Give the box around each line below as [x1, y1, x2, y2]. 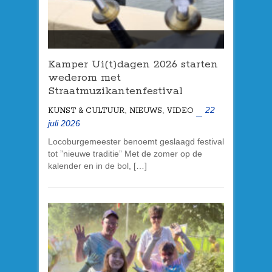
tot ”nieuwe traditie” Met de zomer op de [48, 149, 202, 159]
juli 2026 [48, 118, 80, 129]
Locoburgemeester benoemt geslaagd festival [48, 137, 224, 147]
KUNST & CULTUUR [48, 106, 124, 116]
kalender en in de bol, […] [48, 161, 147, 171]
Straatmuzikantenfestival [48, 84, 183, 98]
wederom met [48, 71, 121, 85]
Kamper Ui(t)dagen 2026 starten [48, 58, 218, 72]
